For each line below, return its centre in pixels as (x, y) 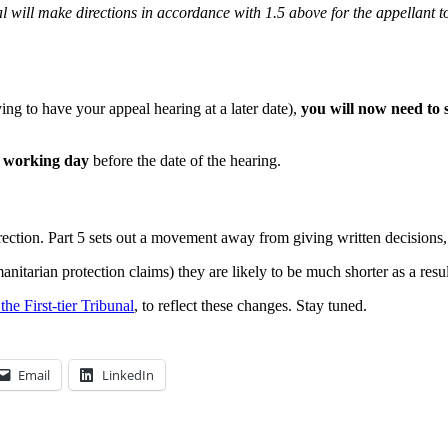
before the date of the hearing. (187, 160)
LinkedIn (128, 375)
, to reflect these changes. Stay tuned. (250, 306)
